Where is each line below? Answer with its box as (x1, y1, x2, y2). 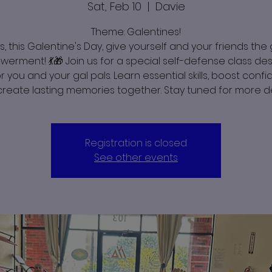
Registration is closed (85, 135, 187, 150)
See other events (94, 150, 178, 165)
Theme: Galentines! (91, 24, 181, 39)
